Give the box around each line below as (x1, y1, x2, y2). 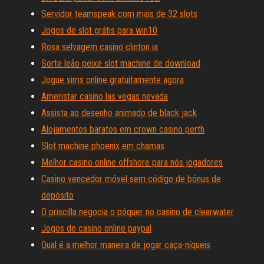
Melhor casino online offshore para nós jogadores (41, 157, 223, 168)
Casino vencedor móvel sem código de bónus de (41, 173, 221, 184)
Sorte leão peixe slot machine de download (41, 58, 200, 69)
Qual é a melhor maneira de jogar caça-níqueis (41, 239, 210, 250)
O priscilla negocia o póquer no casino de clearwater (41, 206, 234, 217)
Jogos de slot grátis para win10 (41, 25, 157, 36)
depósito (41, 190, 74, 201)
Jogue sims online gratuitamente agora (41, 74, 184, 85)
